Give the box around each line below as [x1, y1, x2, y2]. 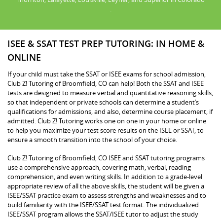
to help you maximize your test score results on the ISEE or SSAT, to [7, 125, 204, 135]
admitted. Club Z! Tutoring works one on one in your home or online [7, 116, 206, 125]
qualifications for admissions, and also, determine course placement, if [7, 107, 213, 116]
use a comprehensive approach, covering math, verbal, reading [7, 162, 191, 172]
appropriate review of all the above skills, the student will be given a [7, 181, 204, 190]
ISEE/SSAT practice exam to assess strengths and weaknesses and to [7, 190, 206, 200]
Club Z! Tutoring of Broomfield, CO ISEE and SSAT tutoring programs [7, 153, 205, 162]
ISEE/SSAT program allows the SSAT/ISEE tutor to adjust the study [7, 209, 198, 219]
